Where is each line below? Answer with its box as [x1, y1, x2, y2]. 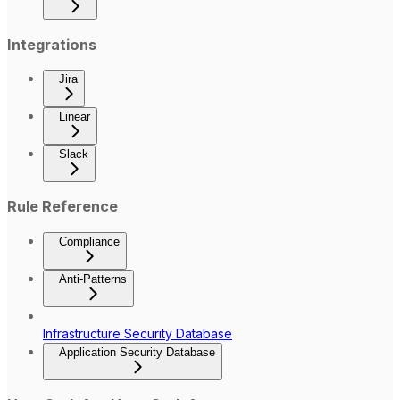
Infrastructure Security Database [43, 325, 232, 341]
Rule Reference [7, 197, 118, 216]
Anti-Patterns [59, 271, 127, 286]
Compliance [59, 234, 120, 248]
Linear [59, 110, 90, 124]
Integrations [7, 35, 96, 54]
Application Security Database [59, 345, 215, 359]
